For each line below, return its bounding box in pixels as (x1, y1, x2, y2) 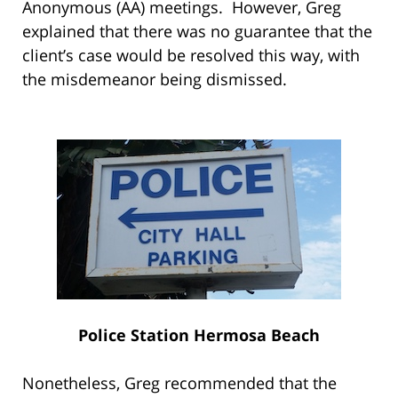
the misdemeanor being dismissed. (22, 68, 287, 90)
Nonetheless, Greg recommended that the (22, 371, 337, 394)
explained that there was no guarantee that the (22, 20, 372, 42)
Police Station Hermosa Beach (78, 323, 320, 346)
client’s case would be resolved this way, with (22, 44, 360, 66)
